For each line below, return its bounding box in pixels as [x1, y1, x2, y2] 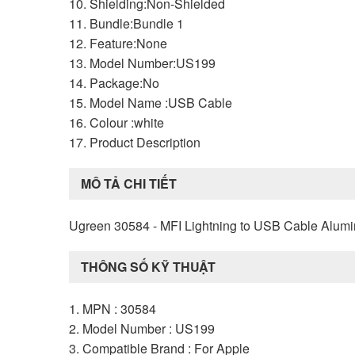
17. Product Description [69, 132, 200, 151]
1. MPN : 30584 [69, 299, 156, 318]
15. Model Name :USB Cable [69, 93, 232, 112]
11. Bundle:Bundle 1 [69, 13, 184, 32]
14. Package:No [69, 73, 159, 92]
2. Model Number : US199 [69, 319, 215, 338]
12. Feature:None [69, 33, 167, 52]
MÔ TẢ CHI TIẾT [81, 174, 177, 193]
